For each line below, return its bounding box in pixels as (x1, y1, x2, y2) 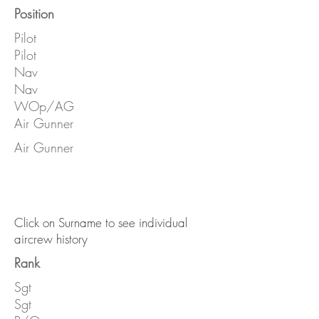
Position (14, 5, 54, 22)
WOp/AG (14, 98, 74, 115)
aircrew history (14, 231, 88, 247)
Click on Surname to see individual (14, 214, 187, 231)
